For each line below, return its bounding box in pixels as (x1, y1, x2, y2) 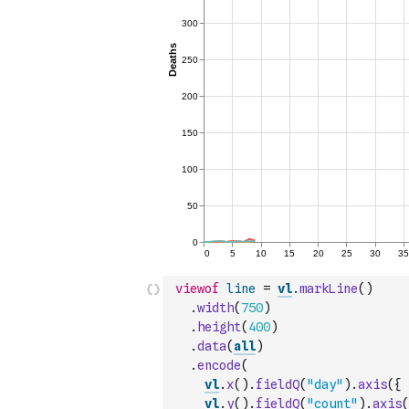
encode (197, 358, 241, 372)
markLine (299, 281, 358, 296)
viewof (175, 281, 219, 296)
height (197, 320, 241, 334)
